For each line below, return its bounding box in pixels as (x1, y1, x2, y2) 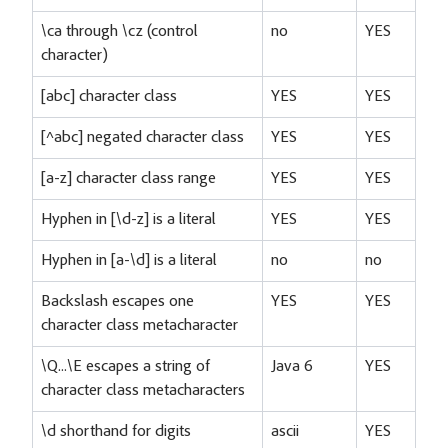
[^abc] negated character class (41, 129, 244, 146)
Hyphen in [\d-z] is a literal (41, 211, 216, 228)
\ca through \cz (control (41, 23, 198, 40)
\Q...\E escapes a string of (41, 358, 210, 375)
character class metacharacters (41, 382, 245, 399)
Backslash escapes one (41, 293, 194, 310)
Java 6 (271, 358, 312, 375)
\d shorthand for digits (41, 423, 191, 440)
